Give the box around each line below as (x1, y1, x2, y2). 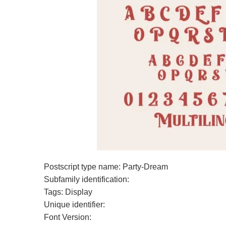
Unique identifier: (44, 200, 105, 209)
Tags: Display (44, 188, 92, 196)
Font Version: (44, 213, 91, 221)
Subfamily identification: (44, 175, 129, 184)
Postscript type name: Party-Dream (44, 162, 168, 171)
